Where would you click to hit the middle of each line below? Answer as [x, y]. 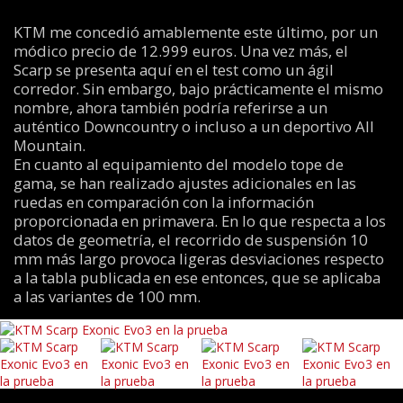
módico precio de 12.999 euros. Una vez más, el [180, 51]
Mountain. [49, 146]
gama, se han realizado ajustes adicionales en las [184, 184]
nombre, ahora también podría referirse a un [170, 108]
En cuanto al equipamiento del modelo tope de [178, 165]
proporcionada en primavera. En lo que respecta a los [199, 221]
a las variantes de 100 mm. [107, 297]
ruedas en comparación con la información [163, 202]
